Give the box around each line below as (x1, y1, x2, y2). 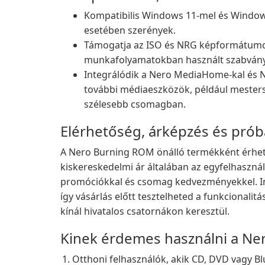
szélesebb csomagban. (84, 98, 186, 111)
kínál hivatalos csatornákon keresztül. (60, 205, 230, 218)
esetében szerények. (84, 24, 176, 37)
